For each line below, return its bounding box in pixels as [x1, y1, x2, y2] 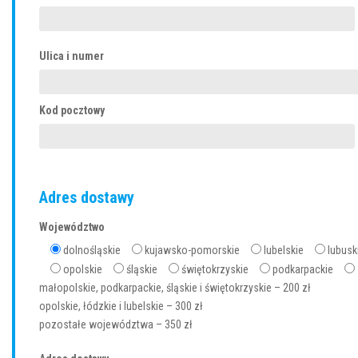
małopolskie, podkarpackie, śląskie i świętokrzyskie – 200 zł [39, 280, 311, 294]
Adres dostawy [39, 187, 134, 207]
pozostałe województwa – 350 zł [39, 317, 193, 331]
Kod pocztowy [39, 103, 105, 117]
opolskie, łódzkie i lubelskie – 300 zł [39, 299, 203, 312]
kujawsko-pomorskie [145, 243, 240, 257]
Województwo [39, 220, 105, 233]
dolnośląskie [63, 243, 121, 257]
